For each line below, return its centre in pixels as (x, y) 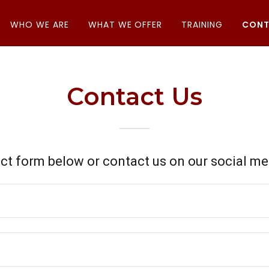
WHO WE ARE (39, 25)
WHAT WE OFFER (125, 25)
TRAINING (202, 25)
